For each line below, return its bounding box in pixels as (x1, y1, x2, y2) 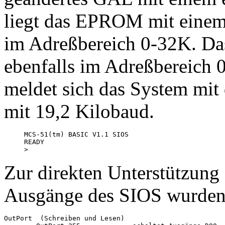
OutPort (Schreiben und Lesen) (4, 214, 125, 222)
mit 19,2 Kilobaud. (4, 100, 154, 123)
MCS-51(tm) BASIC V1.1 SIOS (24, 131, 133, 139)
